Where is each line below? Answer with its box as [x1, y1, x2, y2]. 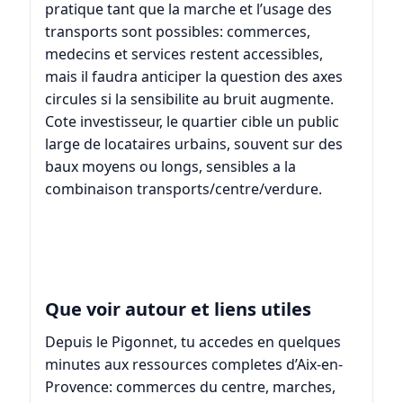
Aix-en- [296, 354, 343, 375]
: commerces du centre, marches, [108, 377, 336, 398]
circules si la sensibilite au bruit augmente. [44, 89, 334, 110]
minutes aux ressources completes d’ [44, 354, 297, 375]
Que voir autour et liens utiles [44, 297, 311, 322]
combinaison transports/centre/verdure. [44, 179, 322, 200]
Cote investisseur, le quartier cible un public [44, 112, 339, 132]
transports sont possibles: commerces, [44, 22, 310, 42]
